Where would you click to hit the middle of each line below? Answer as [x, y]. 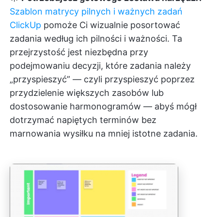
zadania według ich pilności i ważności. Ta [96, 39]
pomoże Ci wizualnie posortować [111, 25]
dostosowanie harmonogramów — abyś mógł [103, 107]
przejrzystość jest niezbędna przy [79, 52]
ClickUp [25, 25]
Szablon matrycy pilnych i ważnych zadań [96, 12]
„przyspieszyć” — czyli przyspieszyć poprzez [102, 79]
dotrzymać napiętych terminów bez [83, 120]
